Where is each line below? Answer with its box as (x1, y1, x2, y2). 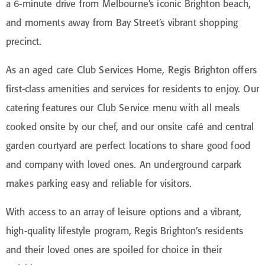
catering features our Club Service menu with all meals (6, 101, 240, 114)
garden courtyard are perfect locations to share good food (6, 139, 251, 151)
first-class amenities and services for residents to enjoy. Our (6, 82, 259, 95)
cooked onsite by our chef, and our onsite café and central (6, 120, 254, 132)
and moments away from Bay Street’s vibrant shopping (6, 16, 238, 28)
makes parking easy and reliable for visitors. (6, 177, 192, 189)
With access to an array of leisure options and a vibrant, (6, 205, 242, 218)
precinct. (6, 35, 42, 47)
